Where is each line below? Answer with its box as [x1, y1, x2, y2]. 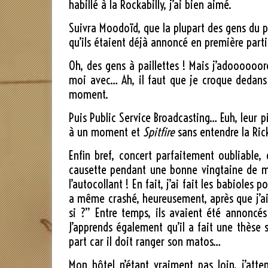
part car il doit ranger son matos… [69, 234, 221, 249]
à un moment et [69, 124, 143, 140]
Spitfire [143, 124, 175, 140]
